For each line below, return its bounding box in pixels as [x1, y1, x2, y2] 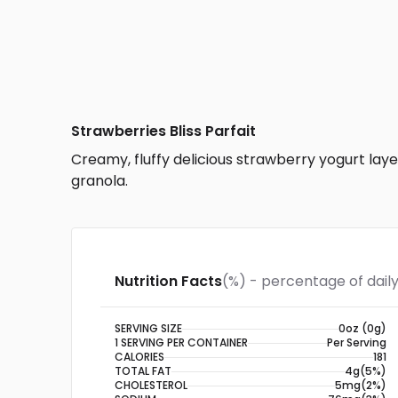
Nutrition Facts [115, 271, 222, 291]
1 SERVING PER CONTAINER [115, 335, 248, 350]
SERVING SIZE [115, 321, 182, 336]
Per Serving [327, 335, 386, 350]
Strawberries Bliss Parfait [71, 121, 256, 141]
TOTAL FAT [115, 363, 171, 378]
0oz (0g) [338, 321, 386, 336]
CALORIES [115, 349, 164, 364]
